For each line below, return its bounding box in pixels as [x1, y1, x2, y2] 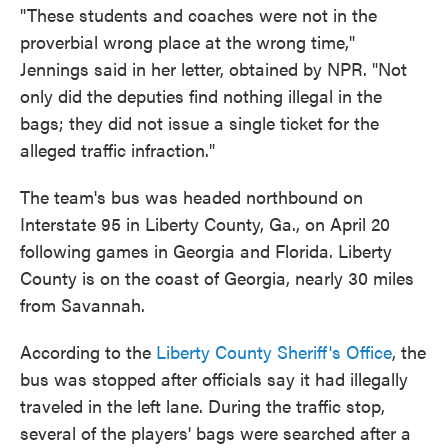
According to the [20, 338, 156, 364]
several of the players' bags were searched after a [20, 419, 411, 445]
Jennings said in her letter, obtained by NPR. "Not [20, 55, 407, 81]
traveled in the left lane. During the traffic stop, [20, 392, 385, 418]
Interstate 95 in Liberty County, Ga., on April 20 [20, 210, 390, 236]
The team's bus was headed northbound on [20, 183, 363, 209]
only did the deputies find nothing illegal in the [20, 82, 382, 108]
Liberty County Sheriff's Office [156, 338, 392, 364]
